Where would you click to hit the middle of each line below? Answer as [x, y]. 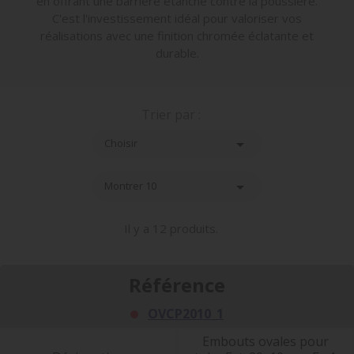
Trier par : [171, 114]
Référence [177, 284]
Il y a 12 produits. [171, 228]
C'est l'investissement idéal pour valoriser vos [177, 18]
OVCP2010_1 [186, 313]
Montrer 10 [130, 185]
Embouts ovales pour [265, 341]
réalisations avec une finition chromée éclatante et [177, 35]
